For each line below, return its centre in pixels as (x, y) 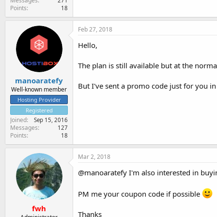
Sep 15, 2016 (51, 120)
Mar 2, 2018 (94, 157)
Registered (39, 110)
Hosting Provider (39, 100)
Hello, (88, 45)
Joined (18, 120)
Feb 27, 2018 (95, 29)
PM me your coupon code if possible (140, 194)
